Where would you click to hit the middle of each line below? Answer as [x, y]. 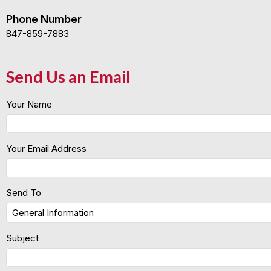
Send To [24, 193]
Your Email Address [46, 149]
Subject [22, 238]
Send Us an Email [68, 77]
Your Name [29, 104]
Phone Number [44, 19]
